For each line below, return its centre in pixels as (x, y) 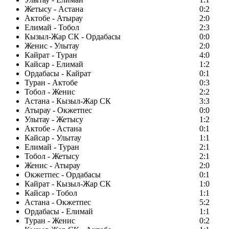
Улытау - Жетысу (54, 120)
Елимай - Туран (52, 147)
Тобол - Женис (50, 92)
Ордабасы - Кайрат (58, 74)
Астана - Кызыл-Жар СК (68, 101)
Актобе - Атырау (54, 18)
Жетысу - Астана (54, 9)
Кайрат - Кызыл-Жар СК (68, 184)
